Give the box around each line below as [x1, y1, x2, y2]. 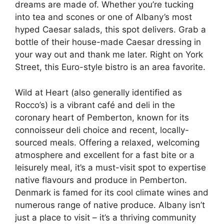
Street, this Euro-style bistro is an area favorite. [15, 62, 205, 72]
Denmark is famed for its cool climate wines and [15, 187, 208, 197]
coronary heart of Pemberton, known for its [15, 112, 189, 122]
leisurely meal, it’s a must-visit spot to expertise [15, 162, 206, 172]
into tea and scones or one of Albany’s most [15, 12, 192, 22]
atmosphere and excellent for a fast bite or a [15, 149, 194, 160]
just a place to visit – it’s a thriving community [15, 212, 196, 222]
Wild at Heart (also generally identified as [15, 87, 182, 97]
